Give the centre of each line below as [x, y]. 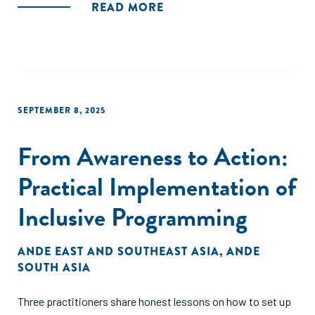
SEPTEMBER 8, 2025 [62, 110]
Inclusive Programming [133, 217]
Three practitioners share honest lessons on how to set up [154, 301]
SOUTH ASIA [54, 268]
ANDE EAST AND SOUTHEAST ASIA [118, 251]
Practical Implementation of [157, 187]
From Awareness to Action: [153, 156]
